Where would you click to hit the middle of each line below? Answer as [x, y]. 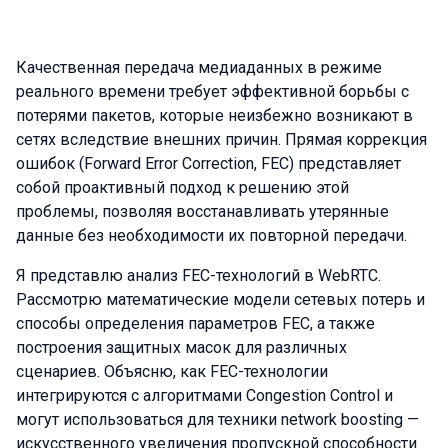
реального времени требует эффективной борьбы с [212, 91]
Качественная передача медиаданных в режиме [199, 67]
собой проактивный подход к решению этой [182, 187]
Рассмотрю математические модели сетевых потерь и [220, 299]
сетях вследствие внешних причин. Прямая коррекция [221, 139]
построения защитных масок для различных [181, 347]
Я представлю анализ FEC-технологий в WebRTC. [198, 275]
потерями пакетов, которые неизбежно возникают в [214, 115]
